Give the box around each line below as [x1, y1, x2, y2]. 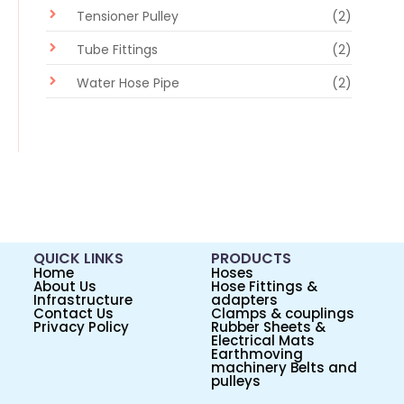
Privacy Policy [32, 317, 129, 336]
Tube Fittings [77, 40, 158, 59]
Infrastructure [32, 289, 133, 309]
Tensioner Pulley [77, 6, 179, 25]
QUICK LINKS [32, 247, 124, 269]
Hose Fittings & [211, 276, 317, 296]
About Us [32, 276, 96, 296]
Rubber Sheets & [211, 317, 326, 336]
